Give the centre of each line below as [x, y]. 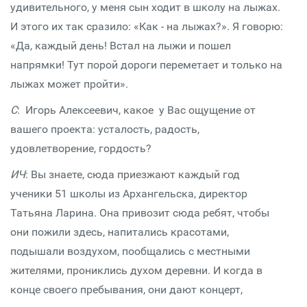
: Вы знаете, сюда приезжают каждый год [133, 174]
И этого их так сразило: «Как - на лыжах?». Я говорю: [147, 26]
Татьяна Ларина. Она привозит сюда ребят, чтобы [140, 213]
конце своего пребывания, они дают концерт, [126, 290]
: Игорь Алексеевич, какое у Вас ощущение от [136, 110]
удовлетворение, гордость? [81, 148]
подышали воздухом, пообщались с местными [130, 251]
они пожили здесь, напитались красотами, [120, 232]
